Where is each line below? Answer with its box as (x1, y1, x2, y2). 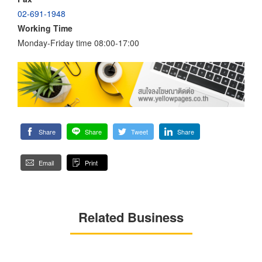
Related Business (78, 208, 184, 227)
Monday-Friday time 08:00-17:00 (18, 36, 139, 49)
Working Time (18, 22, 73, 34)
